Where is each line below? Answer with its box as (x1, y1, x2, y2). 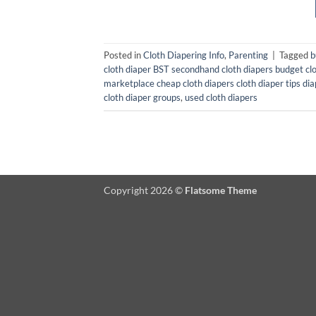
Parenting (229, 49, 268, 61)
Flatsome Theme (185, 183, 257, 196)
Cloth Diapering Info (143, 49, 224, 61)
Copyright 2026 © (104, 183, 185, 196)
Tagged (279, 49, 310, 61)
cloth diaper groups (104, 92, 181, 104)
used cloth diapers (185, 92, 257, 104)
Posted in (104, 49, 143, 61)
